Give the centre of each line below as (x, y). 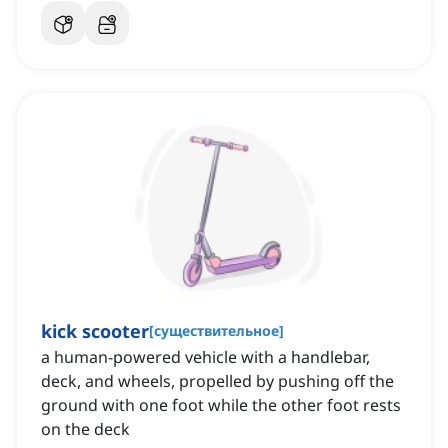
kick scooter (95, 331)
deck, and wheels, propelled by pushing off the (217, 381)
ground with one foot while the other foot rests (221, 405)
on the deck (85, 429)
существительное (216, 331)
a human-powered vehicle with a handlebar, (205, 357)
